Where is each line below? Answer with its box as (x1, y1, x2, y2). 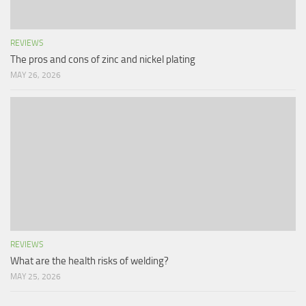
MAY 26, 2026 (10, 70, 61, 80)
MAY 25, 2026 (10, 272, 61, 282)
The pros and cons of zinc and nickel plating (10, 53, 195, 66)
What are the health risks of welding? (10, 255, 169, 268)
